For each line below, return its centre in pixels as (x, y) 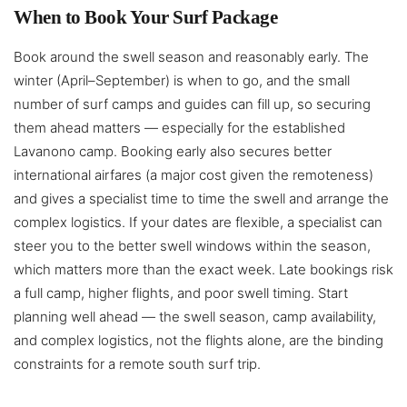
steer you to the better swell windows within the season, (192, 246)
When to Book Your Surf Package (145, 18)
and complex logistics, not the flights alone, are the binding (199, 341)
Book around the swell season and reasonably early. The (191, 57)
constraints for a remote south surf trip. (137, 364)
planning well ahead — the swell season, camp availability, (195, 317)
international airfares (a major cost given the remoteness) (194, 175)
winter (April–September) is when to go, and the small (182, 81)
